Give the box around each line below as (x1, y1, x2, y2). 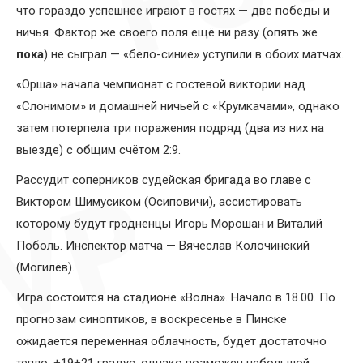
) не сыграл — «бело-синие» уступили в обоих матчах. (44, 47, 344, 62)
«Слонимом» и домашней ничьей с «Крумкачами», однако (16, 99, 340, 114)
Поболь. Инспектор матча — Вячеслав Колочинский (16, 238, 310, 254)
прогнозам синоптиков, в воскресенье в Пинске (16, 312, 287, 327)
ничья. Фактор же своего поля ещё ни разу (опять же (16, 25, 318, 41)
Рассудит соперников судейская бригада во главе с (16, 173, 311, 188)
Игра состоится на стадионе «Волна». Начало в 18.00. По (16, 290, 335, 305)
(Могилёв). (16, 260, 75, 275)
